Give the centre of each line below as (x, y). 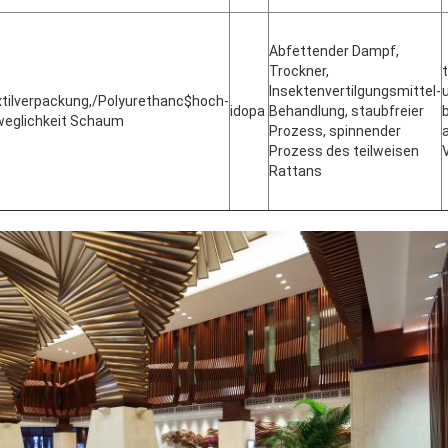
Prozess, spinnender (335, 131)
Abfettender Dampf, (334, 51)
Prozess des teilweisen (344, 151)
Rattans (295, 171)
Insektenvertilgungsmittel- (355, 91)
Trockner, (299, 71)
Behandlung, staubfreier (346, 111)
